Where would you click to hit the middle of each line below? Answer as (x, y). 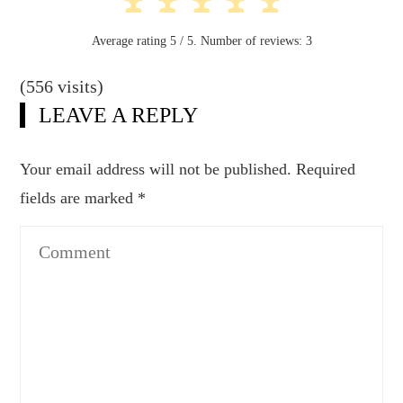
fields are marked (79, 198)
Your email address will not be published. (156, 170)
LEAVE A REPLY (119, 116)
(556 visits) (62, 87)
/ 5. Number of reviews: (241, 41)
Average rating (130, 41)
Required (326, 170)
